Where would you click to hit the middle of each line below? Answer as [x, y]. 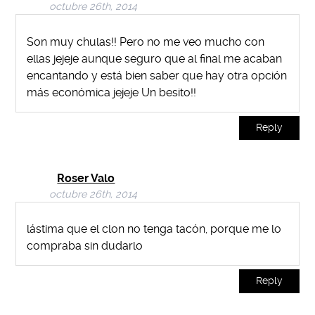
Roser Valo [86, 178]
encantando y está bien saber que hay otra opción [157, 75]
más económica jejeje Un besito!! [112, 92]
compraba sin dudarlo [85, 246]
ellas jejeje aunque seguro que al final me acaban [155, 58]
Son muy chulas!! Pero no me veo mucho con [146, 41]
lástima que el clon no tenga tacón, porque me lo [154, 229]
